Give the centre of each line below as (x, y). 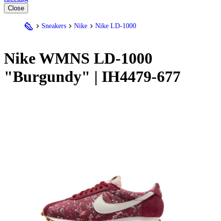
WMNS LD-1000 (94, 58)
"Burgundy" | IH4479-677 (92, 77)
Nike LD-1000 (116, 26)
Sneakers (54, 26)
